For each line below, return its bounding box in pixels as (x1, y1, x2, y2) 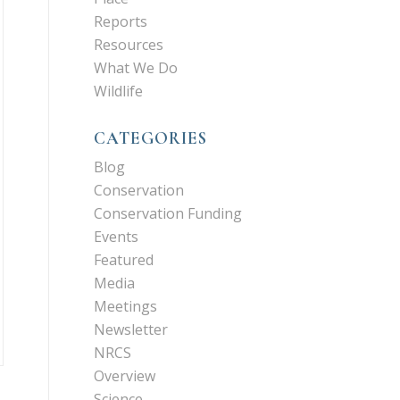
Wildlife (94, 81, 144, 101)
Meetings (94, 296, 158, 316)
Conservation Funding (94, 204, 243, 223)
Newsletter (94, 320, 169, 339)
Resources (94, 35, 164, 54)
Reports (94, 12, 148, 31)
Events (94, 227, 139, 246)
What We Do (94, 58, 179, 78)
